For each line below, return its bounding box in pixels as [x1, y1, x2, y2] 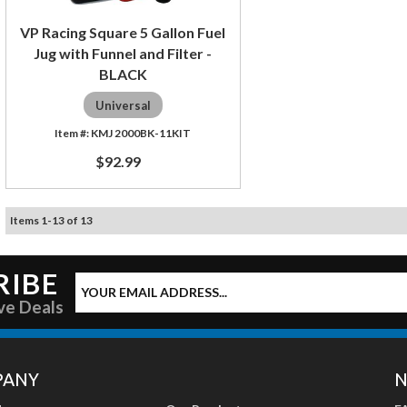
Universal [94, 97, 151, 113]
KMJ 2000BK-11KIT [91, 125, 192, 140]
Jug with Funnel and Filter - [34, 44, 213, 62]
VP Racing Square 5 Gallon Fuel [20, 23, 226, 41]
